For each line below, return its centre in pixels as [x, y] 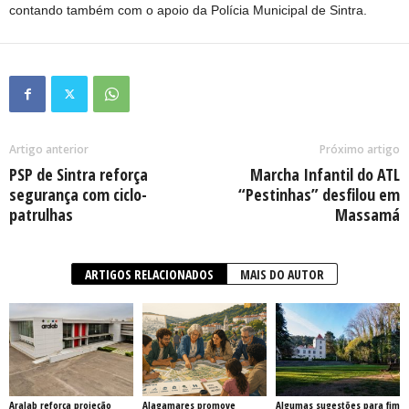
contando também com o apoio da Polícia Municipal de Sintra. [188, 10]
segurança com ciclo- [78, 195]
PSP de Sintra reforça [79, 175]
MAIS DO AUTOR [282, 275]
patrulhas [41, 215]
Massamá [367, 215]
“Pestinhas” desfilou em [319, 195]
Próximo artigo [360, 150]
